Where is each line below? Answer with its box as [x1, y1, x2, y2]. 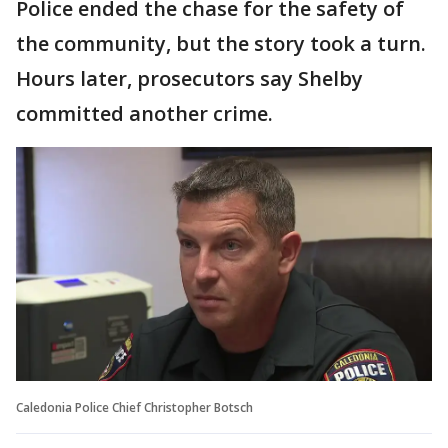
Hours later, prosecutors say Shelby [16, 64, 363, 92]
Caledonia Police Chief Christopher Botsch [16, 398, 253, 416]
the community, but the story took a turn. [16, 29, 426, 57]
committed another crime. [16, 99, 273, 127]
